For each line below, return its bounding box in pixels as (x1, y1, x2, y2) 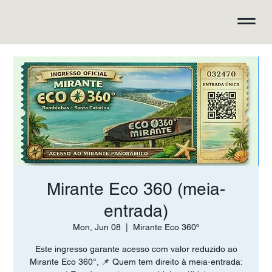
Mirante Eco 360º (133, 222, 199, 232)
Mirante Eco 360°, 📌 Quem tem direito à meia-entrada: (29, 257, 243, 267)
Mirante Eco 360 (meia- (47, 179, 225, 199)
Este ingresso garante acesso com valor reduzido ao (35, 244, 237, 254)
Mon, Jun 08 (73, 222, 121, 232)
